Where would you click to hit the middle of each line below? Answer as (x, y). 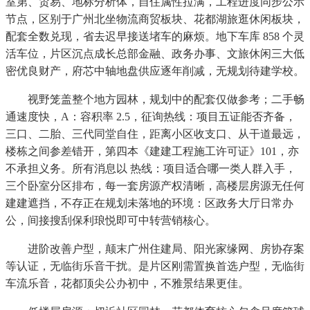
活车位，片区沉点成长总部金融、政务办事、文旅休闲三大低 (155, 54)
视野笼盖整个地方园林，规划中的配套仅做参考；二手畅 (155, 100)
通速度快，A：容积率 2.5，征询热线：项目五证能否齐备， (151, 117)
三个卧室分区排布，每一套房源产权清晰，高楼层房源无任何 (155, 186)
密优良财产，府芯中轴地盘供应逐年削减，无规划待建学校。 (155, 71)
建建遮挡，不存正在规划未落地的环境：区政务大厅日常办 (149, 203)
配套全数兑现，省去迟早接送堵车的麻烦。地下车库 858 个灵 (155, 37)
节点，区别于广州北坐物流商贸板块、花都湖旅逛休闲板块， (155, 19)
